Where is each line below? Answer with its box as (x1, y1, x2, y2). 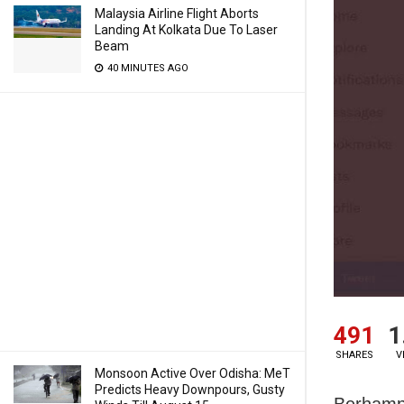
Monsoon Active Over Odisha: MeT (95, 366, 290, 381)
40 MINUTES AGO (105, 62, 188, 74)
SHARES (335, 348, 373, 361)
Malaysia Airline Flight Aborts (95, 6, 259, 21)
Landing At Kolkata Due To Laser (95, 23, 278, 37)
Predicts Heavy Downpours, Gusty (95, 382, 285, 397)
